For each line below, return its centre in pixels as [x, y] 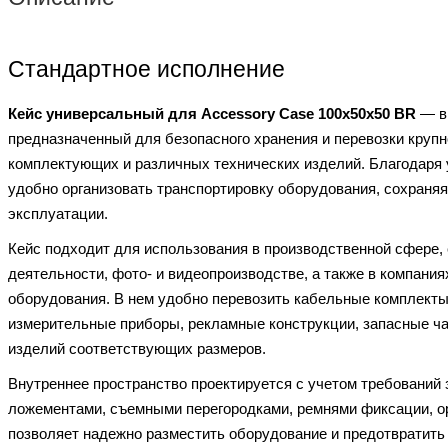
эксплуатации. [58, 213]
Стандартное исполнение [146, 70]
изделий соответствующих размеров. [137, 348]
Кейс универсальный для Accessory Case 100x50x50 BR [212, 113]
